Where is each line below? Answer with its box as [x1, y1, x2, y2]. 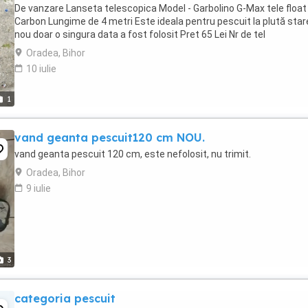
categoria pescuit [14, 291, 115, 305]
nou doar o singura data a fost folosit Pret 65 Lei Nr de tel [14, 29, 265, 40]
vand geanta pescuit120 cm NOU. [14, 131, 205, 144]
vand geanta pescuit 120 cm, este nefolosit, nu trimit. [14, 148, 251, 159]
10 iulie [26, 63, 56, 74]
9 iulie [26, 183, 51, 194]
